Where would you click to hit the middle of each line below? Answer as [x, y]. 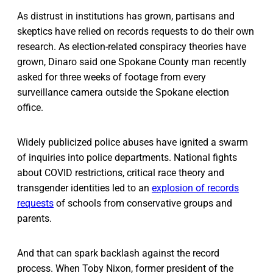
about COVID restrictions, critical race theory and [121, 173]
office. [30, 108]
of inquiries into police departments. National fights [127, 158]
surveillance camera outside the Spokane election [123, 93]
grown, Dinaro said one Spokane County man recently [132, 62]
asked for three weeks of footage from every [112, 77]
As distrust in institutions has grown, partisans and [126, 16]
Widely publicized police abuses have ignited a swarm [133, 143]
